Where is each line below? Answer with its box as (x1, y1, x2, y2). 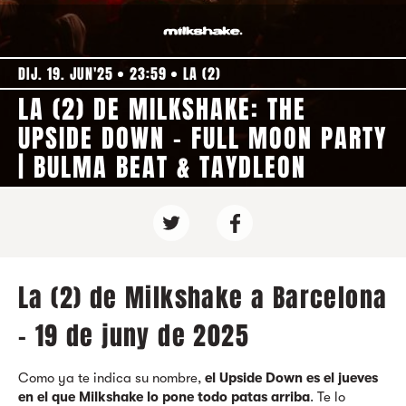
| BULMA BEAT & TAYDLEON (18, 149, 306, 186)
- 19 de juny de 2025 (18, 317, 249, 354)
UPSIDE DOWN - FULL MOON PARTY (18, 120, 387, 157)
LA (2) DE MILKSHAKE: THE (18, 91, 306, 128)
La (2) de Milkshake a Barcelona (18, 279, 388, 316)
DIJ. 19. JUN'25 (18, 63, 113, 84)
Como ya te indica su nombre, (18, 370, 205, 386)
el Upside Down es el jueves (205, 370, 378, 386)
